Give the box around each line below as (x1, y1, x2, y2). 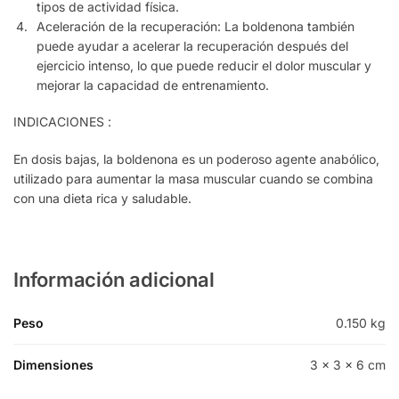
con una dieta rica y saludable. (13, 190, 191, 206)
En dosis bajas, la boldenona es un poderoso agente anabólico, (13, 151, 379, 167)
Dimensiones (13, 357, 94, 373)
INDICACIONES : (13, 114, 111, 130)
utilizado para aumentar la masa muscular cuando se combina (13, 170, 373, 186)
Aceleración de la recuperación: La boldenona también (37, 18, 354, 34)
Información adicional (13, 268, 215, 292)
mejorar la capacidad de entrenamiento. (37, 77, 269, 93)
